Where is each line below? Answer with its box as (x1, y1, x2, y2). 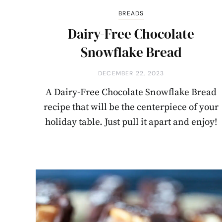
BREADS (118, 9, 144, 18)
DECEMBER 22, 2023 (98, 69, 165, 78)
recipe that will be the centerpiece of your (44, 102, 219, 113)
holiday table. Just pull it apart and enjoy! (45, 116, 218, 128)
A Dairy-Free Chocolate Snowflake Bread (46, 87, 217, 99)
